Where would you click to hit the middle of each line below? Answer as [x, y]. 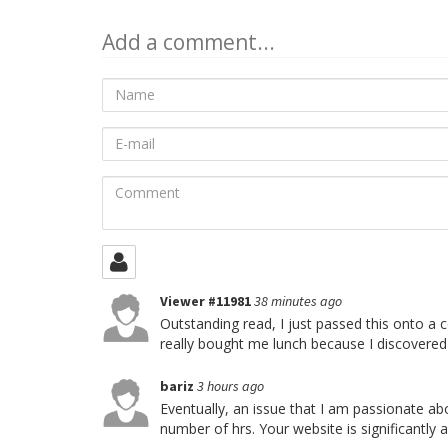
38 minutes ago [298, 300]
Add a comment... [188, 41]
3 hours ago [230, 385]
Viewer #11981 [207, 300]
